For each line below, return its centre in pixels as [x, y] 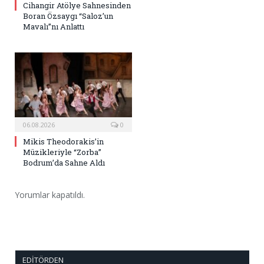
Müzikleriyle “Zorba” [62, 152]
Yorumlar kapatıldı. [50, 195]
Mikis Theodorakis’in [63, 142]
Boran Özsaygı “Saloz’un [68, 16]
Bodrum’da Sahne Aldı [64, 163]
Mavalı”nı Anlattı [54, 27]
